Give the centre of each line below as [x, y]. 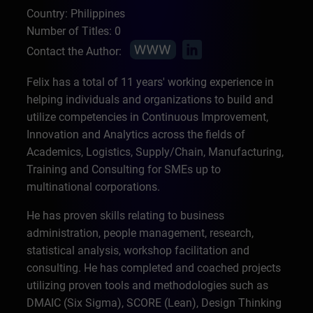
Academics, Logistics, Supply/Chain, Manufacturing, [155, 152]
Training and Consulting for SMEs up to [124, 169]
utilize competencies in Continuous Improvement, [148, 117]
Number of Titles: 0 [74, 31]
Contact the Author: [74, 51]
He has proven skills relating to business [126, 216]
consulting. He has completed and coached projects [154, 268]
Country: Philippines [76, 14]
